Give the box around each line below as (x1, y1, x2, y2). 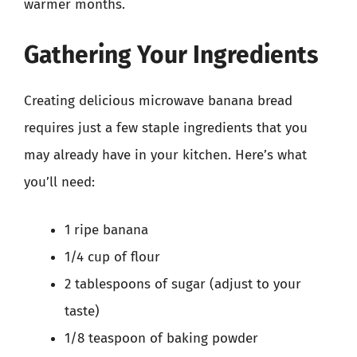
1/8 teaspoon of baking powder (65, 329, 258, 347)
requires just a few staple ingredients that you (24, 120, 308, 136)
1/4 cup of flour (65, 248, 160, 265)
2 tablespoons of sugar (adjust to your (65, 275, 301, 292)
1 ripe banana (65, 221, 148, 238)
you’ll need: (24, 174, 95, 190)
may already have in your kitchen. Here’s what (24, 147, 307, 163)
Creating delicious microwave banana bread (24, 92, 292, 109)
